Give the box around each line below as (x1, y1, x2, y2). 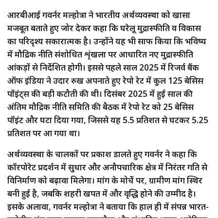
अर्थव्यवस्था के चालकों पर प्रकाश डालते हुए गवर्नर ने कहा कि (7, 148, 197, 160)
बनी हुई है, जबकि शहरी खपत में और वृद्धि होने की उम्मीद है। (7, 187, 196, 199)
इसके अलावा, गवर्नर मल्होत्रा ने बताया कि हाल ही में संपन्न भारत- (7, 200, 209, 212)
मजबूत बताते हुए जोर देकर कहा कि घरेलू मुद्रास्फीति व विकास (7, 22, 201, 34)
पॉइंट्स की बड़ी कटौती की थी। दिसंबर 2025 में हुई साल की (7, 88, 193, 99)
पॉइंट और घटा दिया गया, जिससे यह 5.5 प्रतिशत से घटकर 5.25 (7, 114, 208, 126)
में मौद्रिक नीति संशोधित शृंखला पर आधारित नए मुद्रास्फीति (7, 48, 193, 60)
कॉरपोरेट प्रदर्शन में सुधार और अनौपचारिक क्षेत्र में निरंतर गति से (7, 161, 207, 173)
